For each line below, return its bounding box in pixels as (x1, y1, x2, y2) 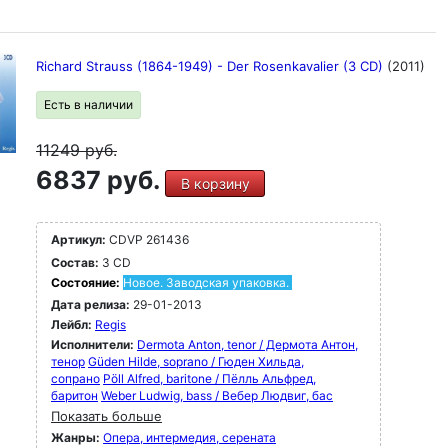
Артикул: (51, 232, 106, 247)
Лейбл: (51, 317, 92, 332)
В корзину (180, 175, 250, 192)
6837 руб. (36, 165, 165, 195)
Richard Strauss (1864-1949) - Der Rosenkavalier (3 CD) (36, 58, 387, 74)
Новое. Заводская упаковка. (123, 275, 289, 290)
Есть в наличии (44, 97, 133, 112)
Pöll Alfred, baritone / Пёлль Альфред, (103, 371, 316, 386)
